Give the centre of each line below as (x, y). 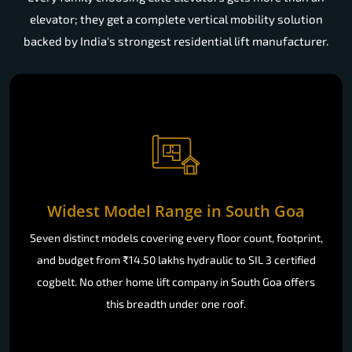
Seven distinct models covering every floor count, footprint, (176, 237)
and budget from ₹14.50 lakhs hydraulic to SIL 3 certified (176, 259)
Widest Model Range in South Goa (176, 211)
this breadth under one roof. (176, 303)
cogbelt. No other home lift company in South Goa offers (176, 281)
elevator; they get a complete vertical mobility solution (176, 19)
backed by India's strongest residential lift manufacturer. (176, 41)
